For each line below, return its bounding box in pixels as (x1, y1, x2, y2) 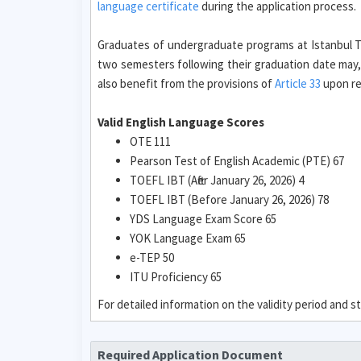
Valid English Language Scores (98, 114, 264, 130)
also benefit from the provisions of (98, 76, 275, 91)
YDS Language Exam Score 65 (130, 211, 276, 226)
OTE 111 (130, 134, 171, 149)
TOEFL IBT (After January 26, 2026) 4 (130, 172, 304, 188)
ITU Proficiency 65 (130, 269, 222, 284)
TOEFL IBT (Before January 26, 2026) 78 (130, 192, 329, 207)
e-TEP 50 (130, 250, 174, 265)
